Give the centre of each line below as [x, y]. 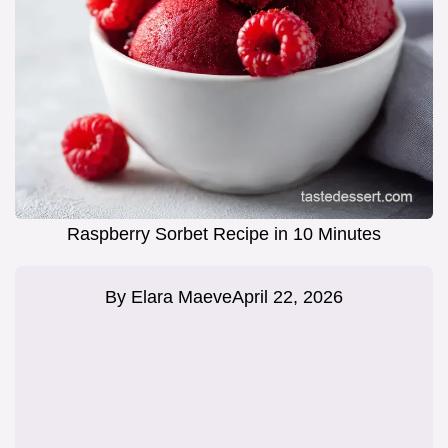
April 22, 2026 [287, 297]
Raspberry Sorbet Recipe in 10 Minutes [224, 234]
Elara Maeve [181, 297]
